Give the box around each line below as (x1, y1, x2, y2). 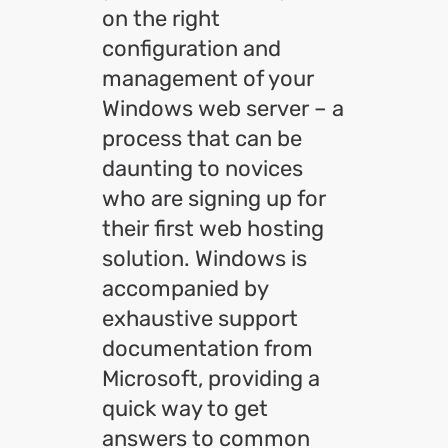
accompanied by (102, 275, 268, 302)
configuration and (102, 35, 281, 62)
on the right (102, 5, 220, 32)
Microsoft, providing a (102, 365, 320, 392)
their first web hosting (102, 215, 324, 242)
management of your (102, 65, 314, 92)
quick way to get (102, 395, 268, 422)
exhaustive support (102, 305, 298, 332)
